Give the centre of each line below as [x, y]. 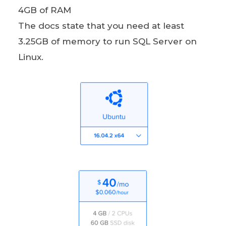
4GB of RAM [44, 10]
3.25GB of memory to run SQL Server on [107, 41]
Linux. [31, 57]
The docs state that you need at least [101, 26]
